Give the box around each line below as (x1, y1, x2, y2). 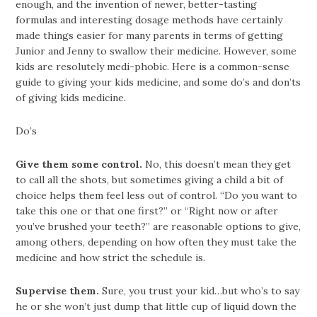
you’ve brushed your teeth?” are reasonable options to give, (16, 220, 301, 234)
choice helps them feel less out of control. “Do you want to (16, 189, 298, 202)
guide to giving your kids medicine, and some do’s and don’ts (16, 76, 301, 89)
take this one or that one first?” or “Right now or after (16, 204, 279, 218)
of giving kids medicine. (16, 91, 127, 105)
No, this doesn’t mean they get (145, 158, 292, 171)
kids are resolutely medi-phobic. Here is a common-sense (16, 60, 290, 74)
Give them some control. (16, 158, 146, 171)
